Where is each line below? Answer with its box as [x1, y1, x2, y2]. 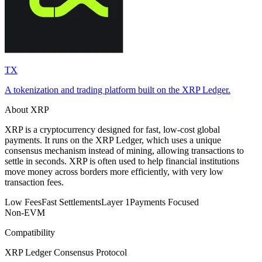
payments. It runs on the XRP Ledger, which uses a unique [5, 135, 221, 145]
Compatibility [5, 227, 55, 237]
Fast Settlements [42, 196, 101, 207]
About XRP [5, 104, 49, 115]
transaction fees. [5, 177, 64, 187]
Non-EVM [5, 207, 45, 218]
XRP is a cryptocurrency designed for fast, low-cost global [5, 124, 220, 135]
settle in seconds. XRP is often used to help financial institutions [5, 156, 239, 166]
